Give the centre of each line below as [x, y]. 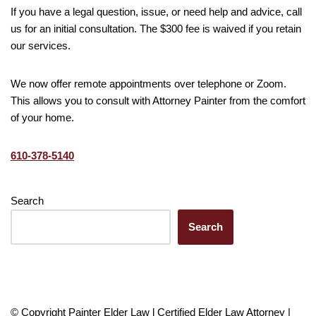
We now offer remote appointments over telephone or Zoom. [148, 83]
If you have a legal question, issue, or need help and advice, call [156, 11]
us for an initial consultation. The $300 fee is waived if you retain [156, 28]
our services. [41, 45]
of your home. [42, 117]
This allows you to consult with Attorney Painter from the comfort [158, 100]
